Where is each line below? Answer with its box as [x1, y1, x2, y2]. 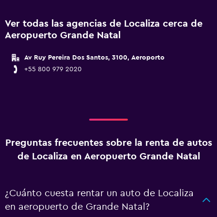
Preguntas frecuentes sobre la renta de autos [5, 138, 212, 148]
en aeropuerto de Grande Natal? [5, 202, 150, 212]
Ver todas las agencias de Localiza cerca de [5, 19, 202, 29]
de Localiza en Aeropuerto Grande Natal [17, 152, 200, 161]
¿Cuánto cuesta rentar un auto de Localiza [5, 188, 194, 198]
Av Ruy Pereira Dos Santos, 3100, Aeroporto [24, 54, 165, 61]
